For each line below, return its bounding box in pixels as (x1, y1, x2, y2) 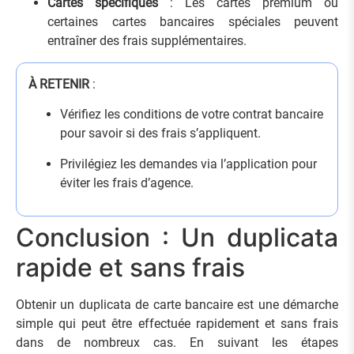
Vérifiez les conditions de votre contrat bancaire (60, 107, 323, 122)
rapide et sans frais (16, 251, 245, 283)
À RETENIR (28, 76, 89, 92)
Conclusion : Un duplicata (16, 221, 338, 253)
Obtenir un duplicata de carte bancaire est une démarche (16, 296, 338, 312)
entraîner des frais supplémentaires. (47, 33, 247, 49)
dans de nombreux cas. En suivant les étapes (16, 334, 338, 350)
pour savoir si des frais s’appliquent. (60, 126, 261, 141)
